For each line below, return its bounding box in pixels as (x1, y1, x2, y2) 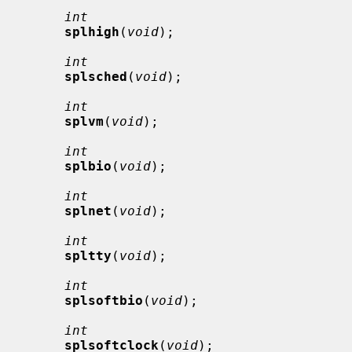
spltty (64, 247, 112, 263)
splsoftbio (64, 292, 143, 308)
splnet (64, 203, 112, 218)
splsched (64, 68, 127, 84)
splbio (64, 158, 112, 174)
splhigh (64, 24, 119, 39)
